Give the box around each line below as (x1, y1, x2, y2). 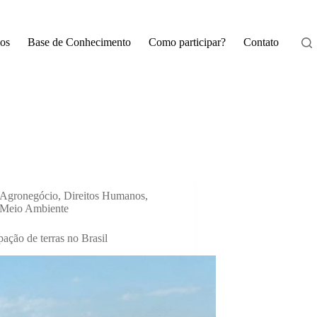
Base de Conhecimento (27, 36, 131, 48)
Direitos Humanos (63, 190, 145, 202)
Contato (243, 36, 279, 48)
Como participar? (148, 36, 226, 48)
